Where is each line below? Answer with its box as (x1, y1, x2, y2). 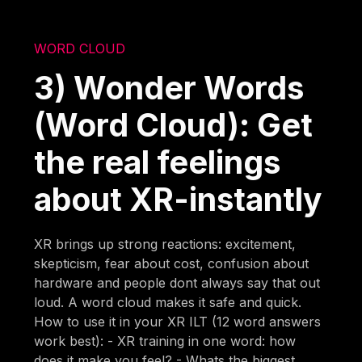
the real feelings (34, 142, 281, 181)
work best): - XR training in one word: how (34, 332, 297, 349)
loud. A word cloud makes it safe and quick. (34, 293, 302, 310)
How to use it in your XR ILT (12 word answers (34, 313, 322, 330)
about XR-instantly (34, 179, 323, 218)
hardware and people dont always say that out (34, 274, 321, 291)
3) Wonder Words (34, 68, 305, 107)
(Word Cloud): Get (34, 105, 314, 144)
